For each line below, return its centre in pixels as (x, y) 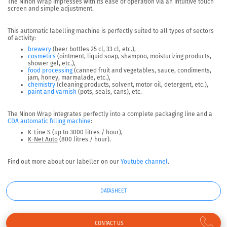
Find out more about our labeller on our (64, 162)
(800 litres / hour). (84, 140)
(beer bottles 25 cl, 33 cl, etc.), (93, 49)
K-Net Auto (43, 140)
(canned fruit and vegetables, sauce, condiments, (142, 71)
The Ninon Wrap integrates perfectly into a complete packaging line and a (110, 114)
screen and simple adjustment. (51, 9)
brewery (40, 49)
